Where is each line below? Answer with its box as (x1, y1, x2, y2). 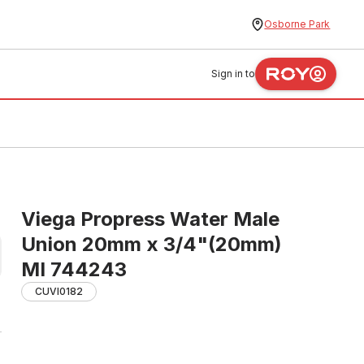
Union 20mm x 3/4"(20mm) (21, 232, 282, 256)
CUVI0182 (35, 285, 83, 297)
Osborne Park (264, 18, 331, 30)
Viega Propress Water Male (21, 207, 279, 231)
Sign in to (211, 67, 256, 80)
